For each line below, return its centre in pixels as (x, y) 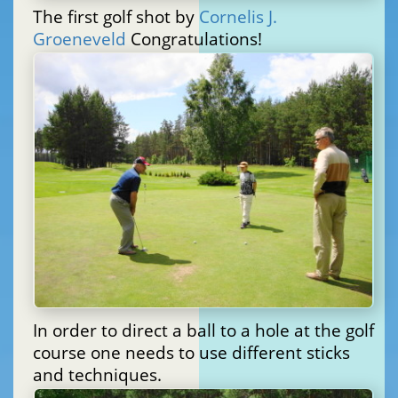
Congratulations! (194, 39)
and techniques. (97, 375)
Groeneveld (80, 39)
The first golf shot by (116, 17)
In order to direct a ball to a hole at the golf (203, 330)
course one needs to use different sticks (191, 353)
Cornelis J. (238, 17)
